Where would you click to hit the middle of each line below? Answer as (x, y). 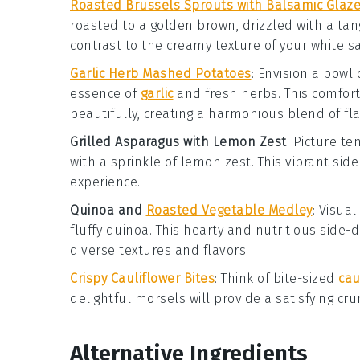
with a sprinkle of (125, 162)
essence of (105, 94)
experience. (105, 182)
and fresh (207, 94)
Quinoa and (108, 211)
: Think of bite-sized (276, 279)
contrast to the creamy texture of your (190, 46)
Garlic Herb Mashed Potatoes (161, 74)
